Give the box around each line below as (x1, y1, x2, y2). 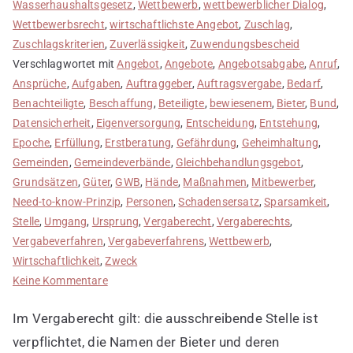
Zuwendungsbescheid (190, 37, 300, 50)
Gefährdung (176, 136, 237, 149)
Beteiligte (158, 96, 205, 110)
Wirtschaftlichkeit (13, 254, 101, 267)
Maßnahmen (183, 175, 247, 188)
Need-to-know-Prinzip (13, 195, 121, 208)
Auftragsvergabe (196, 76, 282, 90)
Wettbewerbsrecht (13, 17, 105, 31)
